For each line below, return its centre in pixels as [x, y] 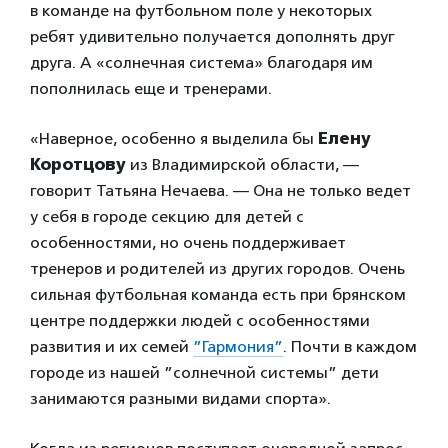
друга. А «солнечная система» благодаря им [201, 62]
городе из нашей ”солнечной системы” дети [204, 372]
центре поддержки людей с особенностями [200, 320]
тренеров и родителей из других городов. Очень [217, 268]
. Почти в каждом [350, 346]
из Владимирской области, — [242, 164]
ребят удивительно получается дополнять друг [212, 36]
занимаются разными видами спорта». [180, 398]
